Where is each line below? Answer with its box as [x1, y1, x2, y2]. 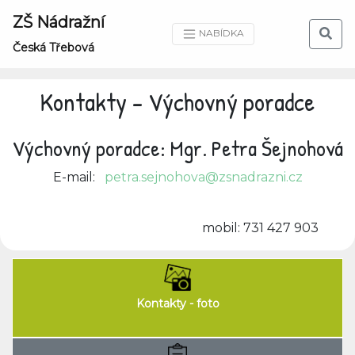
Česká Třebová [13, 40, 94, 55]
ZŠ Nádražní [13, 13, 105, 32]
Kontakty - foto [136, 296, 219, 311]
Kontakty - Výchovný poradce [40, 85, 315, 119]
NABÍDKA [197, 27, 244, 40]
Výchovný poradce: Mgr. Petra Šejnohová [12, 133, 343, 163]
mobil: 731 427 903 [12, 220, 319, 235]
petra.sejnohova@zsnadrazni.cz [104, 170, 303, 185]
